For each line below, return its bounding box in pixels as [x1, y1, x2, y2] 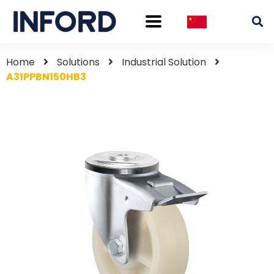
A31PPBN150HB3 [6, 70, 86, 84]
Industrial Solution [122, 55, 206, 70]
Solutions [57, 55, 100, 70]
